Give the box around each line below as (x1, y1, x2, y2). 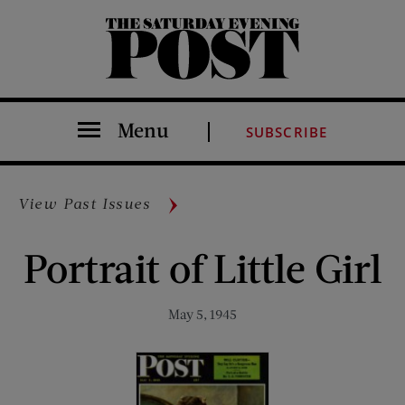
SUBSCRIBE (245, 123, 328, 141)
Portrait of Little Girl (24, 243, 381, 291)
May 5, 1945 (168, 306, 237, 322)
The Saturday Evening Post (104, 70, 133, 87)
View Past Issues (18, 194, 151, 212)
